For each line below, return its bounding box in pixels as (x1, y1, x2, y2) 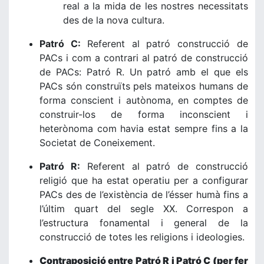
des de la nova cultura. (63, 14, 164, 26)
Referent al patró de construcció (80, 160, 249, 172)
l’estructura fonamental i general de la (39, 217, 248, 229)
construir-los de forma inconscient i (39, 108, 248, 120)
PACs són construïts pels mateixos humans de (39, 80, 248, 92)
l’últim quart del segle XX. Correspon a (39, 203, 248, 214)
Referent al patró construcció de (87, 38, 249, 49)
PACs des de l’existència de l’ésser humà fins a (39, 189, 248, 200)
